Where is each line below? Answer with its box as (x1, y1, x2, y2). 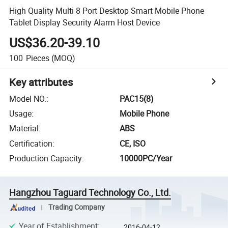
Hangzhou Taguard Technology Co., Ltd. (9, 186, 172, 199)
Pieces (25, 52, 49, 64)
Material (9, 123, 39, 134)
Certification (9, 137, 53, 149)
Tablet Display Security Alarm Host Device (9, 16, 160, 28)
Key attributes (9, 75, 73, 89)
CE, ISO (120, 137, 146, 149)
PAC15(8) (120, 93, 154, 104)
